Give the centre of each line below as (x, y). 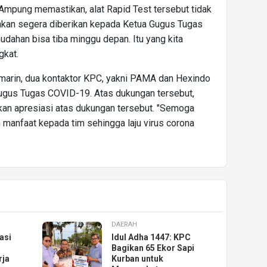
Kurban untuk (138, 259)
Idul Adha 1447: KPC (151, 237)
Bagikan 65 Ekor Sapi (153, 248)
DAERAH (125, 225)
